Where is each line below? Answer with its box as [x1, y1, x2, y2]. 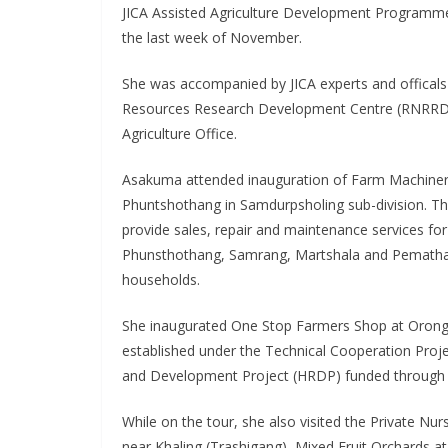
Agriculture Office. [122, 124, 237, 143]
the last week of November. [122, 28, 302, 47]
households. [122, 270, 200, 289]
